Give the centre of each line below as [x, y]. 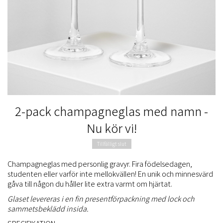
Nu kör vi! [111, 127]
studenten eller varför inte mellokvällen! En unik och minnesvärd [110, 173]
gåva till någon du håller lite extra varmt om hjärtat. [91, 183]
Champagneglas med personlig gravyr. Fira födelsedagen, [100, 163]
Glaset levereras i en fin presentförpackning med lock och [101, 198]
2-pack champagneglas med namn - [111, 111]
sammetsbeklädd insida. [48, 208]
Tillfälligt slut [111, 143]
